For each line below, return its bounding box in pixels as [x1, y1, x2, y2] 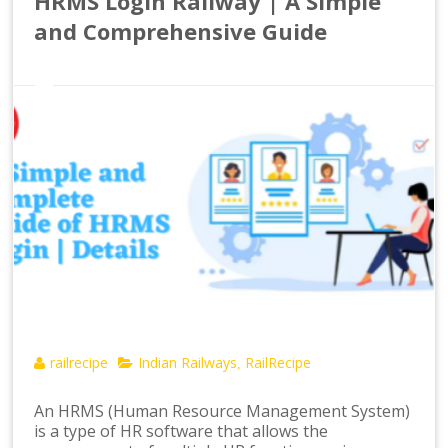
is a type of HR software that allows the [34, 420, 329, 443]
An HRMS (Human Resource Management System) [34, 400, 411, 423]
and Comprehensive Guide [34, 15, 328, 46]
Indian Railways [138, 353, 238, 373]
